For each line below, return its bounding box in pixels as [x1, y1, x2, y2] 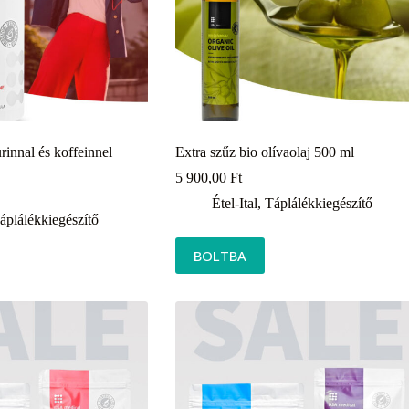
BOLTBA [193, 246, 246, 265]
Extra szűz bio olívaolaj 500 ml [174, 143, 354, 160]
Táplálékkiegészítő [264, 194, 372, 211]
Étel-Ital [211, 194, 257, 211]
